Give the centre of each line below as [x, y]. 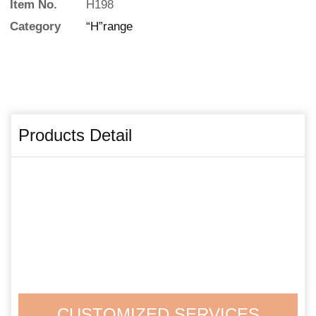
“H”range [109, 26]
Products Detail [75, 135]
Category [35, 26]
